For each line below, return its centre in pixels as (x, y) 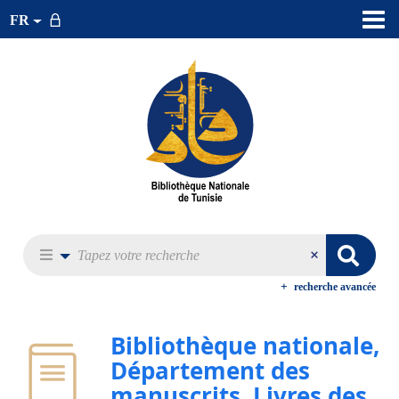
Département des (210, 370)
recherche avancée (335, 287)
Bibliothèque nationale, (245, 346)
